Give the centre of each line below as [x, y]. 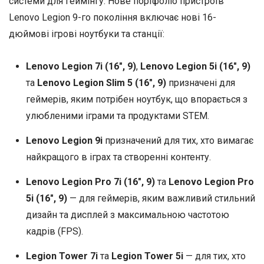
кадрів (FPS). [54, 231]
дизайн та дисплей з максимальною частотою [127, 214]
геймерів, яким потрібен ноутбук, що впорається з [136, 99]
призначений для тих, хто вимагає [178, 140]
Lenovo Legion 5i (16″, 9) [195, 66]
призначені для [200, 82]
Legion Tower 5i [147, 256]
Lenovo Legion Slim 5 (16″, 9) [101, 82]
